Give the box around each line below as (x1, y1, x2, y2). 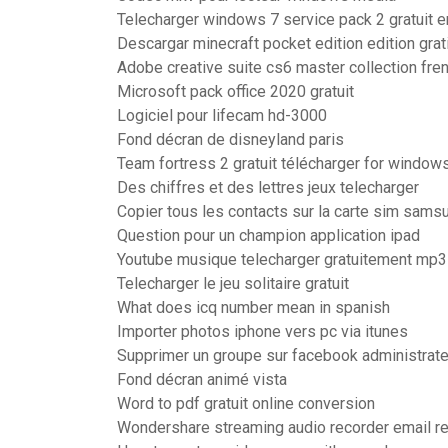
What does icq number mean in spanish (117, 298, 390, 317)
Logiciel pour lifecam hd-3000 (117, 106, 327, 125)
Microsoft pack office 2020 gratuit (117, 82, 354, 101)
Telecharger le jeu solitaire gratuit (117, 274, 349, 293)
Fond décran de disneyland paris (117, 130, 344, 149)
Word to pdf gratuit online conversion (117, 394, 375, 413)
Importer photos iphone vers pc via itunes (117, 322, 408, 341)
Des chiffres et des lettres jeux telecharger (117, 178, 419, 197)
